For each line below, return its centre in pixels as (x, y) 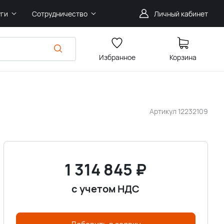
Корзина (183, 57)
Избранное (117, 57)
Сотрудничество (59, 13)
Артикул (164, 111)
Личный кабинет (181, 13)
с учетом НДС (106, 189)
